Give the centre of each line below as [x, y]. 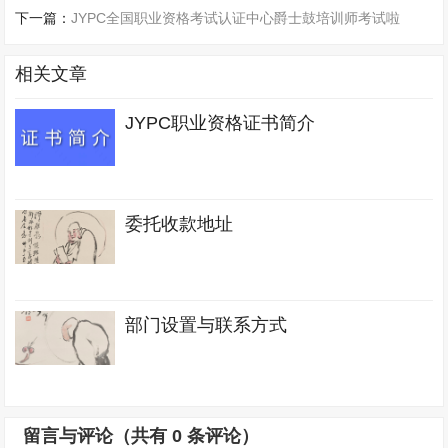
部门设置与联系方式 [206, 325]
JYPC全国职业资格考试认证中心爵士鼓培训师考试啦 [236, 18]
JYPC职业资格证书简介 [220, 123]
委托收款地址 [179, 224]
